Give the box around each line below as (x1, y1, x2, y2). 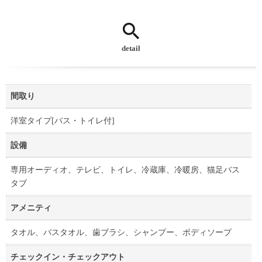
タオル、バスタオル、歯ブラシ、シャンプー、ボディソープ (11, 227, 232, 237)
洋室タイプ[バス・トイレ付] (11, 116, 115, 125)
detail (122, 43, 140, 53)
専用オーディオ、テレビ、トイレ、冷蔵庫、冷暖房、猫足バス (11, 165, 240, 174)
